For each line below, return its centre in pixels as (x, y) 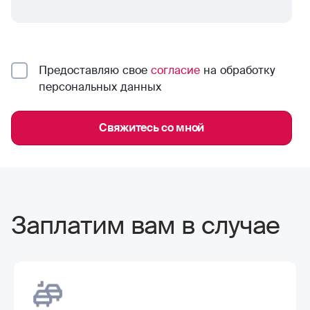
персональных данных (100, 86)
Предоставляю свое (95, 70)
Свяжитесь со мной (152, 127)
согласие (175, 70)
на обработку (238, 70)
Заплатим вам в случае (146, 225)
